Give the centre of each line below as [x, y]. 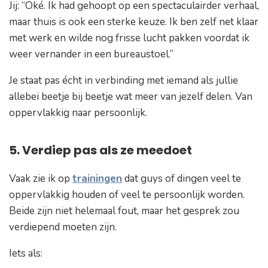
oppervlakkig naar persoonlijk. [79, 113]
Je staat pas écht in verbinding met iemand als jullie [124, 81]
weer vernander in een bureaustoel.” [91, 54]
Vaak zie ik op [41, 179]
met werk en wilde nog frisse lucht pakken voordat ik [129, 38]
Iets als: [26, 254]
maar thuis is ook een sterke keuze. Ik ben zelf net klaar [134, 22]
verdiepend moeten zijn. [64, 227]
